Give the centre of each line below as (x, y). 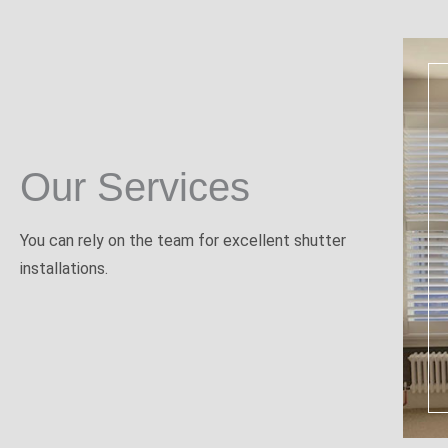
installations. (64, 269)
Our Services (135, 187)
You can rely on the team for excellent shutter (183, 241)
